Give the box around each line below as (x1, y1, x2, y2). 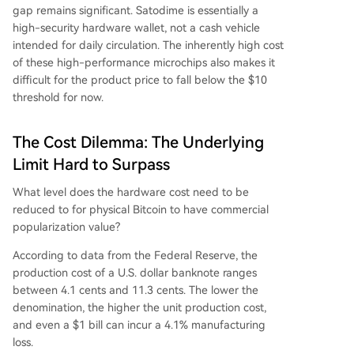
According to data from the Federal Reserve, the (13, 249, 258, 262)
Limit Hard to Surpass (13, 155, 170, 175)
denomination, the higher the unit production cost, (13, 301, 266, 314)
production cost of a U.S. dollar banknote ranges (13, 266, 257, 280)
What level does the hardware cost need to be (13, 186, 249, 199)
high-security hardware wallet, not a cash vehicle (13, 21, 260, 35)
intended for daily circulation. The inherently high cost (13, 39, 284, 52)
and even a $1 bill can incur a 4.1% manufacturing (13, 318, 265, 332)
